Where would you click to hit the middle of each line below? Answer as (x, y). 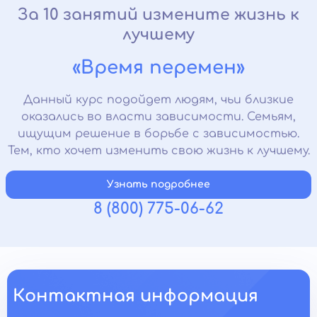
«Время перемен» (158, 67)
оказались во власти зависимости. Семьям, (158, 116)
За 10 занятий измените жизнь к (158, 15)
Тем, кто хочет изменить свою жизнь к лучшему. (158, 150)
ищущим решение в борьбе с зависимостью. (158, 133)
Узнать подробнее (158, 184)
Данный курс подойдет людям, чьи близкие (158, 99)
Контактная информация (136, 296)
